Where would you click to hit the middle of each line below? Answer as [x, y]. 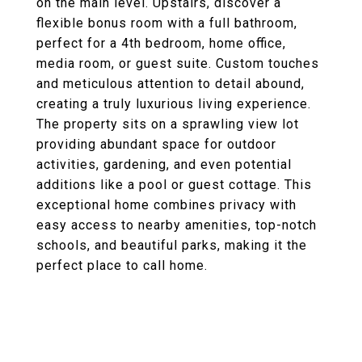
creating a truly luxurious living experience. [174, 104]
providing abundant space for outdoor [156, 144]
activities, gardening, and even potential [164, 164]
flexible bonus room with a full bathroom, [167, 23]
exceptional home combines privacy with [166, 205]
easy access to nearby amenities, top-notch [177, 225]
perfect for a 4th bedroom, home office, [161, 43]
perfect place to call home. [122, 265]
